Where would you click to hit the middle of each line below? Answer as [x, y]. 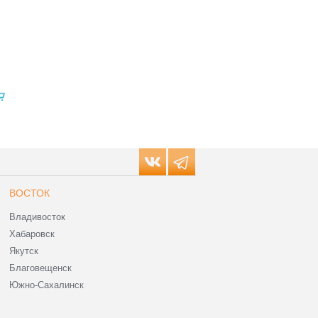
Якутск [24, 251]
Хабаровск [32, 234]
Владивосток [37, 216]
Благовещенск [40, 268]
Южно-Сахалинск [46, 285]
